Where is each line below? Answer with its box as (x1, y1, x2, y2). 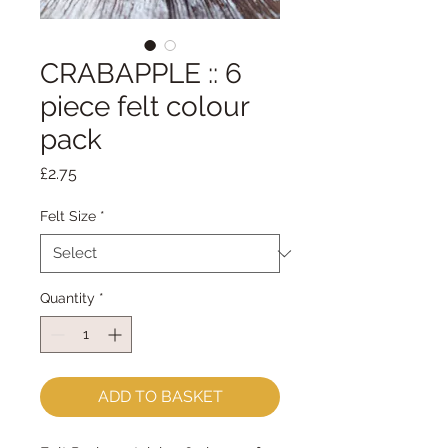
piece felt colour (40, 90, 249, 123)
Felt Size (40, 208, 96, 224)
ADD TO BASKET (97, 387, 223, 406)
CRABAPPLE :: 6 (40, 57, 242, 90)
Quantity (40, 290, 95, 306)
